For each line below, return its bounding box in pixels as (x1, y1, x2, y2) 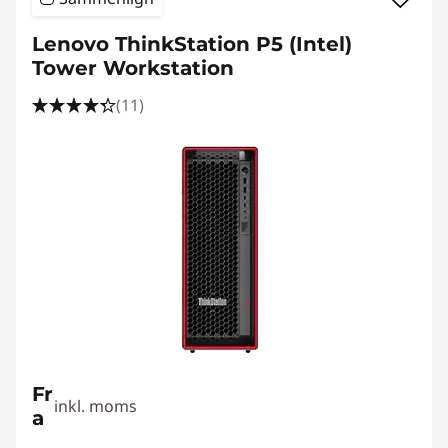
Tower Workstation (32, 56, 234, 80)
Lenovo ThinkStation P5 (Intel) (32, 32, 352, 56)
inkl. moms (54, 395, 138, 417)
